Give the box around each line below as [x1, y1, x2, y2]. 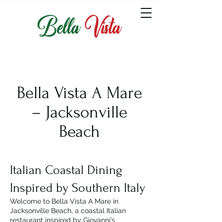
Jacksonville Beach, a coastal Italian [10, 207, 126, 215]
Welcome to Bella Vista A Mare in [10, 197, 118, 205]
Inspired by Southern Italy [10, 181, 145, 195]
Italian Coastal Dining [10, 163, 122, 177]
